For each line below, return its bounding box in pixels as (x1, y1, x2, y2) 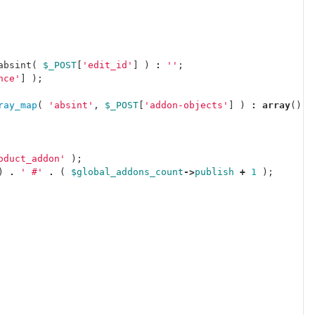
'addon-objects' (144, 100, 229, 110)
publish (195, 167, 234, 177)
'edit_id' (82, 60, 133, 70)
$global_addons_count (71, 167, 184, 177)
